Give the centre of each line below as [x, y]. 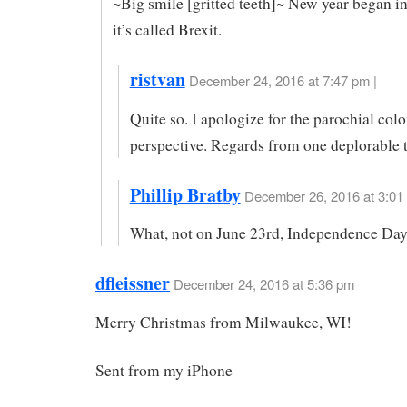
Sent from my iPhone [164, 370]
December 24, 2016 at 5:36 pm [264, 284]
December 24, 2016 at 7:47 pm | [283, 80]
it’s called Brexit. [167, 30]
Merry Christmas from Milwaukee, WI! [223, 323]
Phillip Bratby [185, 194]
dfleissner [133, 283]
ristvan [157, 79]
